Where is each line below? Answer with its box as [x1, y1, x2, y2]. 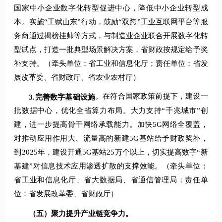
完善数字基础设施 [35, 93, 96, 101]
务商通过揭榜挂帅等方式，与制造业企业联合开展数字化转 [14, 31, 208, 40]
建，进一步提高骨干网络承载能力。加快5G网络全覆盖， [14, 120, 208, 129]
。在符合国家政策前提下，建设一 [95, 92, 208, 100]
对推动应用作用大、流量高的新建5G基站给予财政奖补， [14, 134, 208, 143]
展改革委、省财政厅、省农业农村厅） [14, 73, 141, 81]
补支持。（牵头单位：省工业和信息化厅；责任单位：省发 [14, 59, 208, 67]
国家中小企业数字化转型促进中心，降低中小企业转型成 [14, 3, 208, 12]
